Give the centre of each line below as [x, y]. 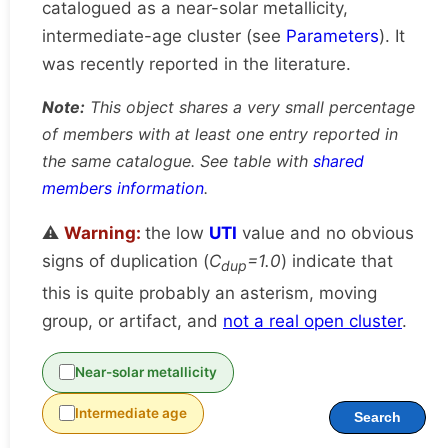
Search [377, 417]
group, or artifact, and [132, 320]
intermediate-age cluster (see [164, 36]
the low [177, 233]
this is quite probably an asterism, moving [209, 292]
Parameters [332, 36]
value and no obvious [325, 233]
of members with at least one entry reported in [220, 134]
